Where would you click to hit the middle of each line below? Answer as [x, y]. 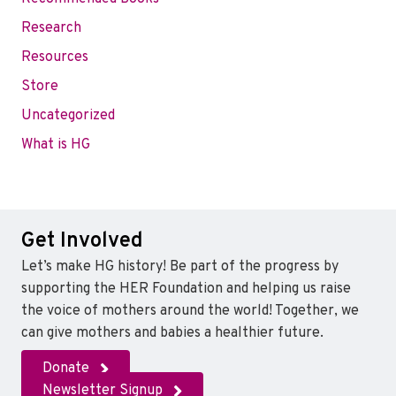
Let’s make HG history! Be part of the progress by [180, 267]
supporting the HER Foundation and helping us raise [186, 289]
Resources [55, 58]
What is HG [56, 145]
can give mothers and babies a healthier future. [172, 334]
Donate [66, 369]
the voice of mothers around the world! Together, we [190, 312]
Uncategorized [68, 116]
